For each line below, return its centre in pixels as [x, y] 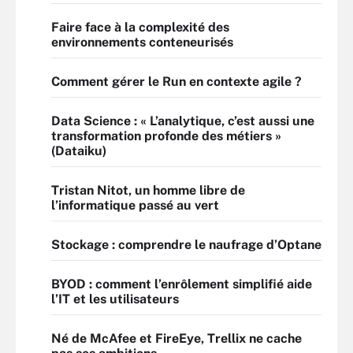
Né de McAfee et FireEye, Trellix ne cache [176, 338]
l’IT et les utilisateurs [115, 299]
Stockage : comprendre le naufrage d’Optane [186, 245]
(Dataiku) [79, 151]
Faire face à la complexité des [140, 27]
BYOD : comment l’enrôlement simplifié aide [182, 284]
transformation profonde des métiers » [166, 136]
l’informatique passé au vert [135, 205]
